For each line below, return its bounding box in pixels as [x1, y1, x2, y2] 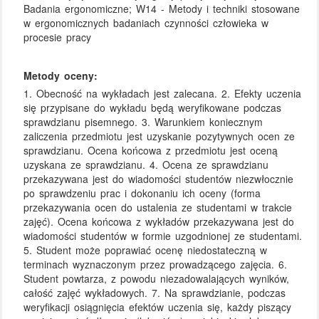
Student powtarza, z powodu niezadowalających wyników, [23, 271, 290, 286]
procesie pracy [23, 30, 92, 45]
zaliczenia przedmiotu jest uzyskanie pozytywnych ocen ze [23, 129, 296, 144]
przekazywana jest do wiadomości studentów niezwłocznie [23, 172, 294, 187]
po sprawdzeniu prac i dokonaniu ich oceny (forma [23, 186, 261, 201]
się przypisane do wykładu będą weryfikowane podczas [23, 100, 282, 115]
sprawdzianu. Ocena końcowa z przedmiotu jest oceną [23, 143, 278, 158]
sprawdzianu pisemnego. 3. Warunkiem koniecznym [23, 115, 263, 130]
